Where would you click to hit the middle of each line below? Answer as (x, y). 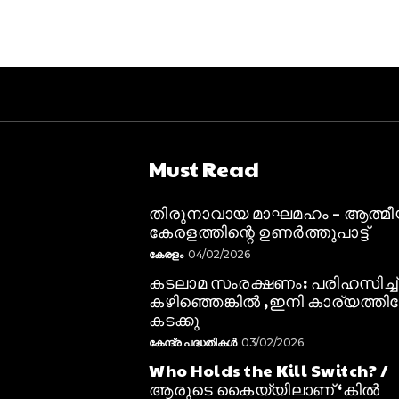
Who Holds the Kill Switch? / (269, 370)
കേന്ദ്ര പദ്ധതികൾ (193, 342)
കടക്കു (175, 319)
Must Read (204, 168)
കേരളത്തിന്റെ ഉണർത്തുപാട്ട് (259, 231)
